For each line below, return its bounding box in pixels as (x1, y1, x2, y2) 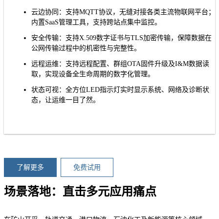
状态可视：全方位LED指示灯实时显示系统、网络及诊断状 (31, 86, 209, 94)
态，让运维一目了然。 (31, 96, 100, 104)
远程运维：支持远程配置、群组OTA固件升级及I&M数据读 (31, 60, 209, 68)
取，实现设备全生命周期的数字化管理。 (31, 70, 154, 78)
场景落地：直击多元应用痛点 (4, 185, 156, 198)
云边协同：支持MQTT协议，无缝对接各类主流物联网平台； (31, 8, 215, 16)
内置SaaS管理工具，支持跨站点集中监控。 (31, 18, 161, 26)
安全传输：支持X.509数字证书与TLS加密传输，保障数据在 (31, 34, 212, 42)
